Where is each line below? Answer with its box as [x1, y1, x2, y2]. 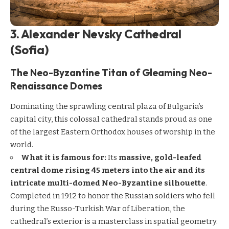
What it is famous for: [21, 152, 106, 162]
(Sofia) [10, 42, 49, 58]
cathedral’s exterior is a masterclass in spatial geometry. [10, 216, 218, 226]
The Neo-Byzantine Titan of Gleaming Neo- [10, 66, 212, 79]
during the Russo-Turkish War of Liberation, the [10, 203, 185, 213]
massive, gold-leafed [119, 152, 201, 162]
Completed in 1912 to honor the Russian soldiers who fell [10, 191, 215, 200]
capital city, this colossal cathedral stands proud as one [10, 114, 212, 124]
